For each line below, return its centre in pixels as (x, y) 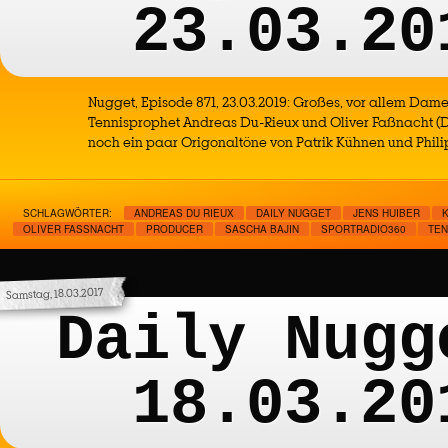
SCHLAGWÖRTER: (67, 213)
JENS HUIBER (386, 213)
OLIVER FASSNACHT (70, 229)
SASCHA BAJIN (262, 229)
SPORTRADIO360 (363, 229)
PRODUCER (174, 229)
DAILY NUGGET (293, 213)
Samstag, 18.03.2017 (54, 293)
